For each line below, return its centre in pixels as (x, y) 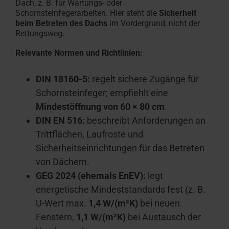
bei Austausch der (163, 217)
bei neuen (159, 203)
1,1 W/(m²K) (101, 217)
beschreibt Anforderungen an (145, 121)
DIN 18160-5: (63, 79)
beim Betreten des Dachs (61, 24)
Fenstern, (56, 217)
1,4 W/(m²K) (113, 203)
